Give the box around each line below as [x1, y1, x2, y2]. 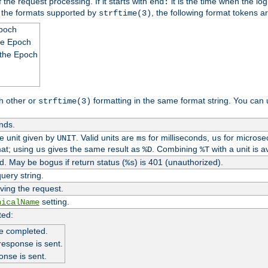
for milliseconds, [145, 132, 212, 142]
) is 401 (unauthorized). [134, 157, 223, 167]
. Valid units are [75, 132, 136, 142]
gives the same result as [45, 144, 142, 154]
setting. [39, 196, 69, 206]
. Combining [151, 144, 200, 154]
